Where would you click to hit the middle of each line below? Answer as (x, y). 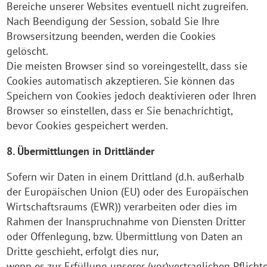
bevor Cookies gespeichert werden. (88, 125)
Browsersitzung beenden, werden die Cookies (111, 36)
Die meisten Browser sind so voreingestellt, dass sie (127, 66)
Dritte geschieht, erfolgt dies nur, (83, 251)
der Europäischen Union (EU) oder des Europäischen (128, 192)
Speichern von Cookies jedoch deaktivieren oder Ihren (132, 96)
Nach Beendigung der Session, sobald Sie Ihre (113, 21)
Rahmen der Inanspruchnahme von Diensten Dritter (126, 221)
